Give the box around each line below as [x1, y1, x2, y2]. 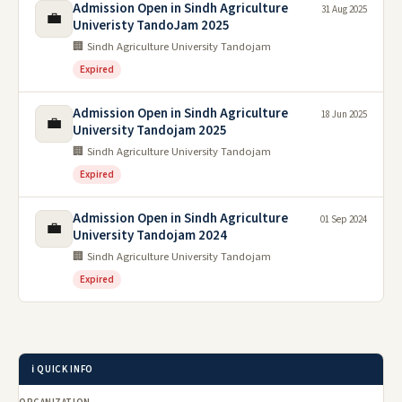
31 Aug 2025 [321, 2, 367, 16]
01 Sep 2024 [320, 212, 367, 226]
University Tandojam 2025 [73, 120, 227, 140]
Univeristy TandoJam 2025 [73, 15, 230, 35]
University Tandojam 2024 [73, 225, 227, 245]
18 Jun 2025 [321, 107, 367, 121]
